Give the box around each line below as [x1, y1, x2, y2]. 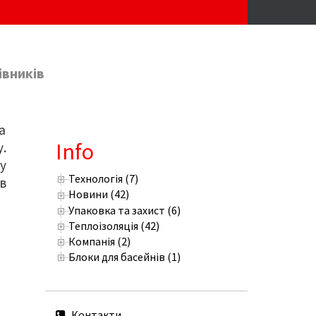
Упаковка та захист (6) [68, 202, 181, 217]
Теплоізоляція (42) [68, 218, 159, 233]
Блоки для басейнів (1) [68, 249, 181, 264]
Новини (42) [68, 187, 129, 202]
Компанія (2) [68, 233, 130, 248]
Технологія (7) [68, 171, 138, 186]
